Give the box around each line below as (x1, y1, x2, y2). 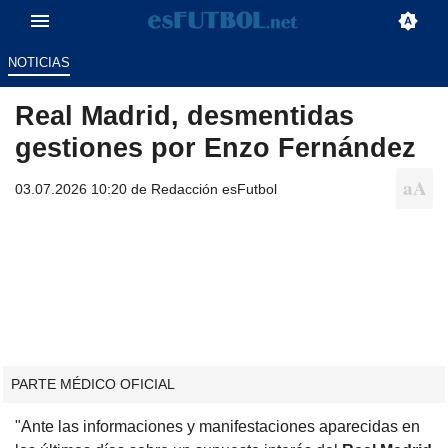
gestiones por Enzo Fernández (15, 132, 416, 164)
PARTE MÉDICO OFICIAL (11, 376, 175, 393)
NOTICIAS (7, 55, 70, 71)
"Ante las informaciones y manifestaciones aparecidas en (15, 417, 420, 435)
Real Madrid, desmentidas (15, 100, 354, 132)
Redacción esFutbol (151, 181, 277, 198)
